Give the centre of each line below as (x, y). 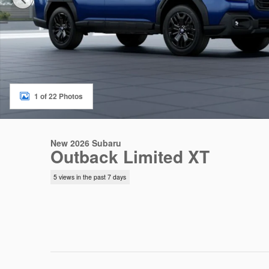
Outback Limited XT (130, 156)
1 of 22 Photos (59, 96)
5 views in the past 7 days (90, 177)
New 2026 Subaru (86, 143)
